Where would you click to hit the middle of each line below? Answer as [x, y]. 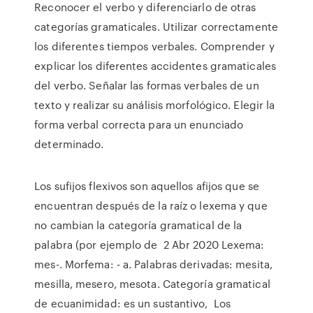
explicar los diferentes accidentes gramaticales [155, 66]
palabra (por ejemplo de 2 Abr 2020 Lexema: [150, 245]
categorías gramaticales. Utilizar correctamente [156, 27]
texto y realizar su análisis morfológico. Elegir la [155, 105]
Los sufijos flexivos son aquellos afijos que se [147, 186]
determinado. [69, 144]
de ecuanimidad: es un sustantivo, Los [133, 303]
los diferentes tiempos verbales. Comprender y [154, 46]
